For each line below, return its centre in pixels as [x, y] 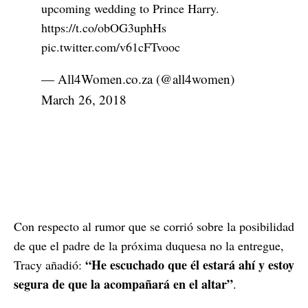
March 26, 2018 [84, 100]
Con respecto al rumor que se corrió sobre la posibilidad [154, 227]
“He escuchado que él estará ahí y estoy [190, 265]
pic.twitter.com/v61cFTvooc [111, 47]
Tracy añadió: [49, 265]
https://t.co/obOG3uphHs [104, 28]
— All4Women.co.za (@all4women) [138, 79]
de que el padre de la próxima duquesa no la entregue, [149, 246]
